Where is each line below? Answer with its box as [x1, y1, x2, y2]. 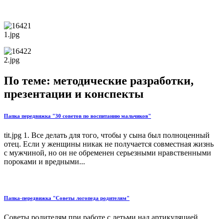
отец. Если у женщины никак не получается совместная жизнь [4, 140, 214, 149]
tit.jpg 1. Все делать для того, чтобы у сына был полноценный [4, 131, 210, 140]
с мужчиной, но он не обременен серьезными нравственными [4, 149, 211, 157]
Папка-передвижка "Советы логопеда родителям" [4, 195, 130, 201]
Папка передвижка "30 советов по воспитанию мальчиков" [4, 113, 151, 119]
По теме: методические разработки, [4, 74, 194, 88]
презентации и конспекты [4, 88, 144, 101]
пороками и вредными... [4, 157, 85, 166]
